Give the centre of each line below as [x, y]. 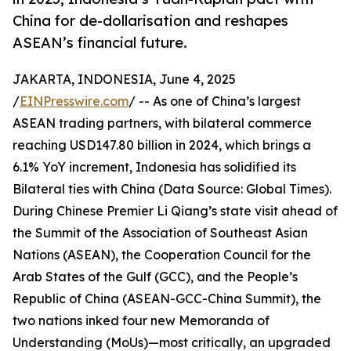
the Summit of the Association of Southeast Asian [160, 233]
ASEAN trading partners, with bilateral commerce [162, 123]
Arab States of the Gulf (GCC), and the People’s [155, 277]
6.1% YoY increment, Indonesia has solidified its [154, 167]
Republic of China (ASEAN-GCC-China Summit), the [167, 299]
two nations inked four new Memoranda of [141, 321]
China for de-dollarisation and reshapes [150, 21]
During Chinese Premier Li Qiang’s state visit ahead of [175, 211]
